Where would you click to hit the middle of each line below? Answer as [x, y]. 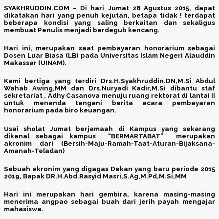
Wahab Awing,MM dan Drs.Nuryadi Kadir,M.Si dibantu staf [109, 88]
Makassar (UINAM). [35, 63]
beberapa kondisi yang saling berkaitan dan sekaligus [109, 22]
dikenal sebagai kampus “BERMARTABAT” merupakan [109, 136]
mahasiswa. [24, 209]
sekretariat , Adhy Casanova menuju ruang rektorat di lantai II [109, 96]
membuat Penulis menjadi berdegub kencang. [82, 30]
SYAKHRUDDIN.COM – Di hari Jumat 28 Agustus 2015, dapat [109, 8]
